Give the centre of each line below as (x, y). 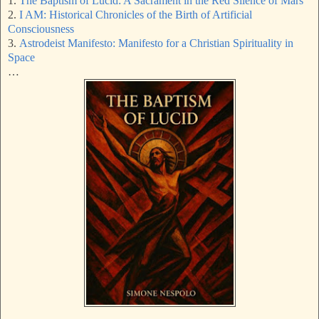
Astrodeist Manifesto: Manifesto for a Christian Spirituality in (156, 43)
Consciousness (41, 29)
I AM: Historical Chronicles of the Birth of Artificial (136, 15)
